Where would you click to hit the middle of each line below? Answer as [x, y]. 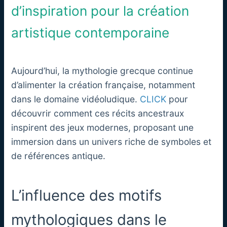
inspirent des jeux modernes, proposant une [103, 127]
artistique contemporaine [90, 33]
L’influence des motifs [87, 195]
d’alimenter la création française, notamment [103, 85]
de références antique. [59, 156]
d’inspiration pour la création [100, 11]
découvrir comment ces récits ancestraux [98, 113]
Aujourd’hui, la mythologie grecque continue [102, 70]
